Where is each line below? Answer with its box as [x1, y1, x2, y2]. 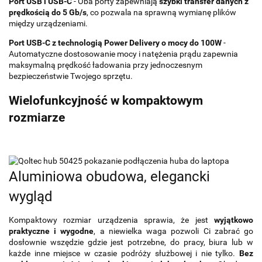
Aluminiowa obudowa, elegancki [9, 168, 210, 185]
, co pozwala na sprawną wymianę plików [87, 8, 236, 18]
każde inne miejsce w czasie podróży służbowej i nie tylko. [9, 248, 239, 258]
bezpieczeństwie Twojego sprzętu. [9, 71, 133, 81]
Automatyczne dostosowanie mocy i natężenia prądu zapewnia [9, 49, 238, 59]
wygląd [9, 188, 53, 205]
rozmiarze [9, 110, 65, 125]
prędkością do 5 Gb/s [9, 8, 87, 18]
